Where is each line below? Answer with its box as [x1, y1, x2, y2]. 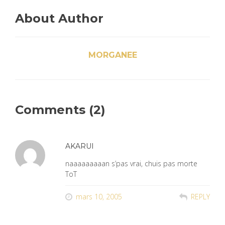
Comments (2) [15, 102, 105, 117]
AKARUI [65, 142, 94, 151]
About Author [15, 11, 103, 26]
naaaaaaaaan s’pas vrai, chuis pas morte [65, 159, 197, 168]
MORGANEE [88, 50, 137, 60]
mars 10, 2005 [76, 192, 122, 201]
